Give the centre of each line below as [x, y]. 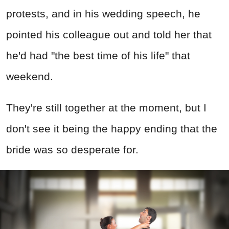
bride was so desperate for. [72, 150]
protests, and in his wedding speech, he [103, 14]
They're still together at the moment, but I [106, 108]
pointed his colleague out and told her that [109, 35]
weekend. [30, 77]
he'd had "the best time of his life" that [98, 56]
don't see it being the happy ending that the [112, 129]
